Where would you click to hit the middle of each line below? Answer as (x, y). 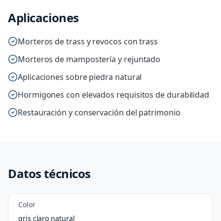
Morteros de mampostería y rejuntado (89, 59)
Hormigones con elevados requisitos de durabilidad (114, 95)
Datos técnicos (49, 173)
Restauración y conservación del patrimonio (99, 112)
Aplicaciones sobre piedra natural (80, 77)
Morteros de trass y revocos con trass (88, 41)
